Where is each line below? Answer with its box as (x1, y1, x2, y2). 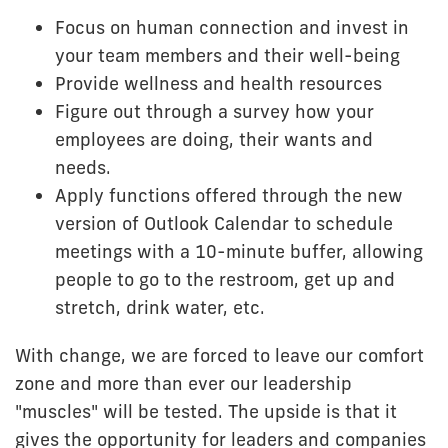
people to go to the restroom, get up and (55, 267, 395, 291)
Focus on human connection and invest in (55, 15, 409, 39)
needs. (55, 155, 111, 179)
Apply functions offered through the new (55, 183, 403, 207)
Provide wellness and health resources (55, 71, 382, 95)
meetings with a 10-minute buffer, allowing (55, 239, 423, 263)
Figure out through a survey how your (55, 99, 374, 123)
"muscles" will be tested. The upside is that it (15, 399, 397, 423)
